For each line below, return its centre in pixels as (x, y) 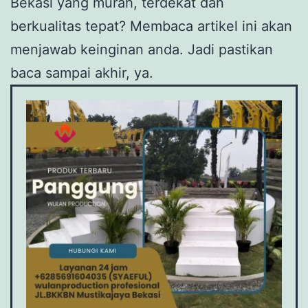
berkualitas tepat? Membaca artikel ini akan (151, 26)
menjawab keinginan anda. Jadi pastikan (142, 50)
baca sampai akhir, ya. (82, 73)
